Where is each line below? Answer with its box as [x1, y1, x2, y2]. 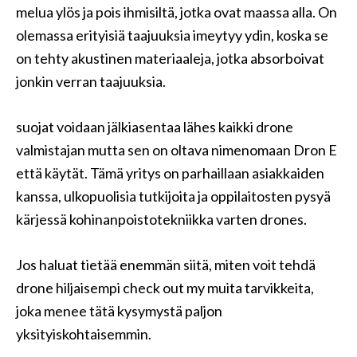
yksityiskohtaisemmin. [16, 325, 151, 343]
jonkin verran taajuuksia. [16, 73, 166, 90]
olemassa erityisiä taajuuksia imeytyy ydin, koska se [16, 26, 328, 44]
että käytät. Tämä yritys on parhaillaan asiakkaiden [16, 164, 324, 182]
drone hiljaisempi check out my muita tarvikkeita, [16, 279, 314, 296]
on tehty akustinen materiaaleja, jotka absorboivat [16, 49, 324, 67]
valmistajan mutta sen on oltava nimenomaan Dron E [16, 141, 337, 159]
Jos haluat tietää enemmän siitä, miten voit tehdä [16, 256, 316, 273]
